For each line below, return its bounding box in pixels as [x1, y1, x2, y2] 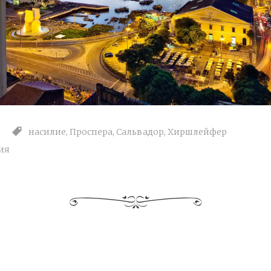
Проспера [70, 126, 113, 138]
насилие [28, 126, 67, 138]
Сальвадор [116, 126, 165, 138]
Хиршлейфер [168, 126, 227, 138]
